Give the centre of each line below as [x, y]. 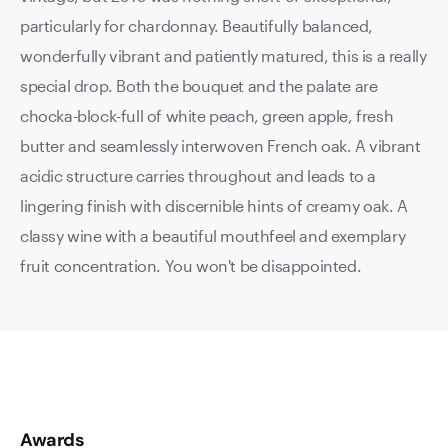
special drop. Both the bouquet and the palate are [199, 85]
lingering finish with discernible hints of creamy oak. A [214, 205]
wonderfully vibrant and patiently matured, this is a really [223, 55]
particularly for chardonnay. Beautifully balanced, [197, 25]
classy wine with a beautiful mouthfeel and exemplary [213, 235]
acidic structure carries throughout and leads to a [198, 175]
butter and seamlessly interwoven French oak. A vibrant [220, 145]
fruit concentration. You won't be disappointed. [191, 265]
